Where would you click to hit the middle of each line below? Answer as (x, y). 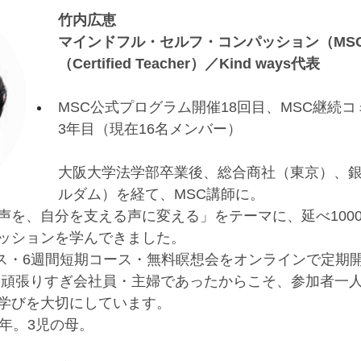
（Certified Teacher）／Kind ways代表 (189, 63)
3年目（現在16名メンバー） (150, 129)
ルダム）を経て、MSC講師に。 (161, 194)
